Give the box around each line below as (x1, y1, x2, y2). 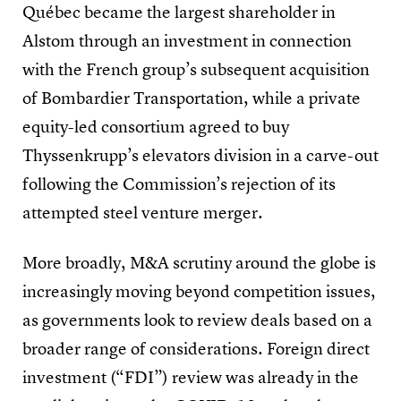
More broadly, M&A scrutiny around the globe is (22, 255, 376, 273)
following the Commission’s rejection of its (22, 176, 336, 194)
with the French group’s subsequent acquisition (22, 62, 370, 80)
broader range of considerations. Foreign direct (22, 341, 370, 359)
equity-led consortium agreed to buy (22, 119, 289, 137)
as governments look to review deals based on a (22, 312, 372, 330)
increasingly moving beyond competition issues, (22, 284, 376, 302)
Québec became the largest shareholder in (22, 4, 336, 22)
